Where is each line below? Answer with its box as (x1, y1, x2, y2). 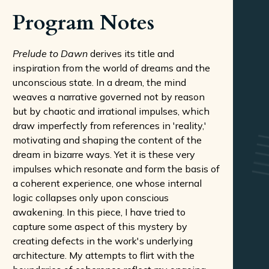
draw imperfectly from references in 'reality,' (13, 119, 207, 131)
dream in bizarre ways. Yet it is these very (13, 148, 195, 160)
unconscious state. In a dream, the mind (13, 76, 186, 88)
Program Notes (13, 9, 154, 37)
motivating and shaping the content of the (13, 134, 202, 146)
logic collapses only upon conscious (13, 192, 169, 204)
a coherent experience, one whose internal (13, 177, 202, 189)
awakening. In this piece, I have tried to (13, 206, 186, 218)
